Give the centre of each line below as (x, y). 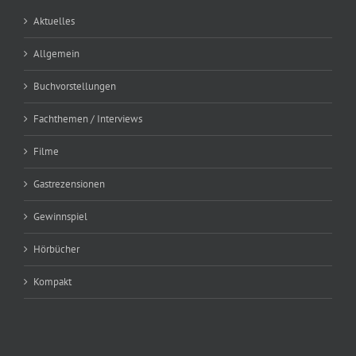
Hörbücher (56, 250)
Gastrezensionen (69, 184)
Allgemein (56, 54)
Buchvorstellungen (75, 87)
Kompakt (52, 282)
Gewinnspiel (60, 217)
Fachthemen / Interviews (88, 119)
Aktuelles (54, 21)
